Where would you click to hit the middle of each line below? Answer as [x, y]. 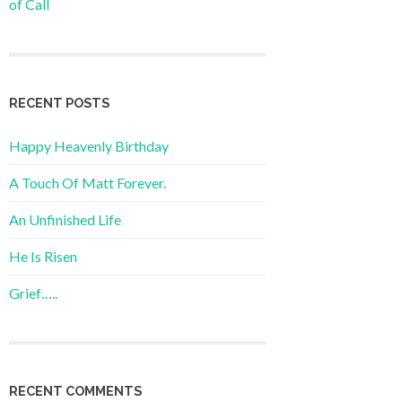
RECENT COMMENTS [75, 390]
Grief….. [33, 293]
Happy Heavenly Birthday [89, 146]
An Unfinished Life [65, 220]
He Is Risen [43, 257]
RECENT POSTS [59, 103]
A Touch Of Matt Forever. [87, 183]
